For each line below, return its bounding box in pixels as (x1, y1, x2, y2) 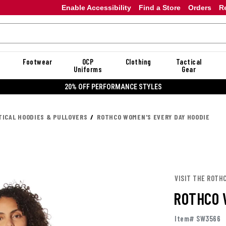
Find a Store (138, 3, 181, 12)
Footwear (23, 57, 52, 66)
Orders (188, 3, 211, 12)
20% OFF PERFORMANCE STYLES (64, 82, 162, 91)
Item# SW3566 (175, 214, 220, 223)
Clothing (125, 57, 151, 66)
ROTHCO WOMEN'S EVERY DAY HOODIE (97, 112, 210, 121)
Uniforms (74, 65, 102, 74)
